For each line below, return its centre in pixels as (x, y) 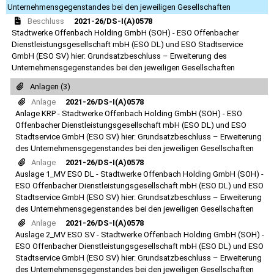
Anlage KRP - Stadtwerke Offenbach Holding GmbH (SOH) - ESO (129, 113)
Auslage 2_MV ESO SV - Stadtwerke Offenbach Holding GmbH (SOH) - (140, 235)
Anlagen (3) (50, 87)
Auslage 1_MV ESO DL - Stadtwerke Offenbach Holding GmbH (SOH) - (139, 174)
